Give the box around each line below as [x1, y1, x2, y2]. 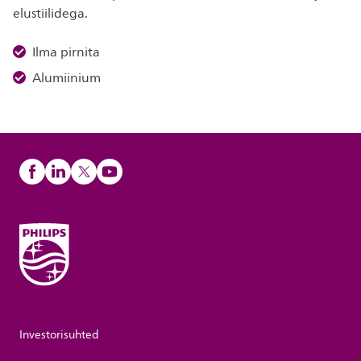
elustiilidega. [13, 3, 88, 24]
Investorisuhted [19, 326, 99, 345]
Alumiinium [32, 68, 101, 89]
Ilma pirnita [32, 42, 100, 63]
